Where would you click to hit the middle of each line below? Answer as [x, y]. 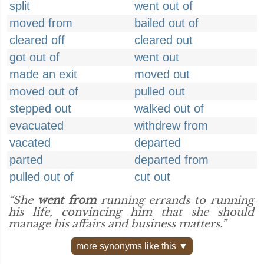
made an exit [43, 74]
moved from [41, 23]
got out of [34, 57]
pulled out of [42, 177]
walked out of [169, 108]
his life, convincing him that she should [131, 212]
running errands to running [175, 200]
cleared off [37, 40]
